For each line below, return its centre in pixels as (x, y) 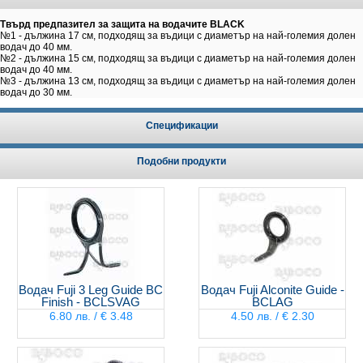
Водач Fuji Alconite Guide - (272, 290)
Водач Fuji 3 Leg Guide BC (91, 290)
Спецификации (181, 126)
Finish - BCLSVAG (91, 302)
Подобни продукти (181, 161)
